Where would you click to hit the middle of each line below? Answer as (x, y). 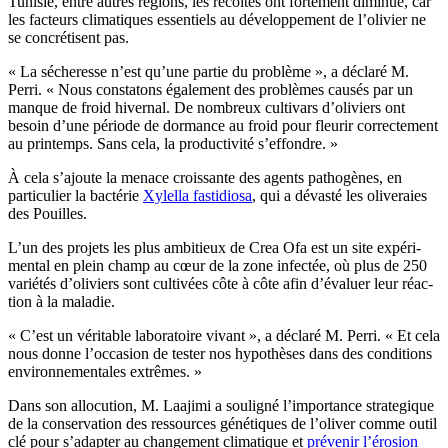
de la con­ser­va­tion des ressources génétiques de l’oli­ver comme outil (222, 423)
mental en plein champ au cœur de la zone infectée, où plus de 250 (217, 265)
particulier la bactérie (75, 195)
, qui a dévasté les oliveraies (339, 195)
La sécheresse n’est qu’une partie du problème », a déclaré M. (212, 71)
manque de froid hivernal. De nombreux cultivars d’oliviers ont (206, 107)
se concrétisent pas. (68, 37)
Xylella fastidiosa (197, 195)
